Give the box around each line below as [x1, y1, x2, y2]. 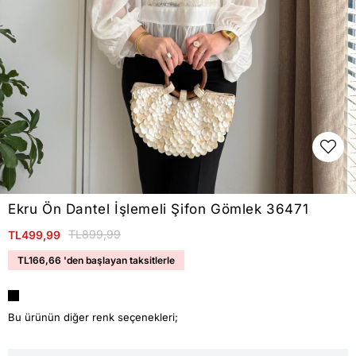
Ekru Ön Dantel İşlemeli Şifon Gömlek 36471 [8, 201, 309, 218]
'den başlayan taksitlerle [64, 254, 175, 267]
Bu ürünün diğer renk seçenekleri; [8, 311, 178, 324]
